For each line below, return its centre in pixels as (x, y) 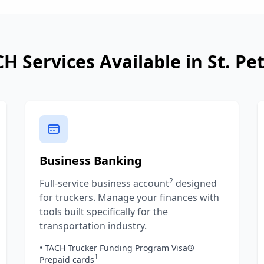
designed (195, 183)
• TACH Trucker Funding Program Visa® (117, 248)
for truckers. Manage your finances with (129, 197)
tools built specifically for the (103, 212)
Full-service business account (104, 183)
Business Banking (90, 161)
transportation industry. (93, 226)
